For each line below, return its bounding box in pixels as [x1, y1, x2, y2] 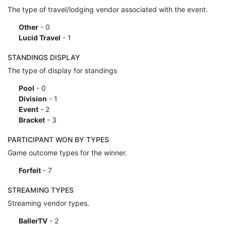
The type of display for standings [8, 66, 117, 75]
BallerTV [18, 216, 47, 225]
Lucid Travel [18, 33, 61, 42]
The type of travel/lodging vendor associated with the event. [8, 5, 208, 14]
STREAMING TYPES [8, 185, 74, 194]
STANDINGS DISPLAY [8, 52, 80, 62]
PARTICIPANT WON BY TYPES [8, 135, 109, 144]
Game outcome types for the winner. [8, 148, 127, 157]
